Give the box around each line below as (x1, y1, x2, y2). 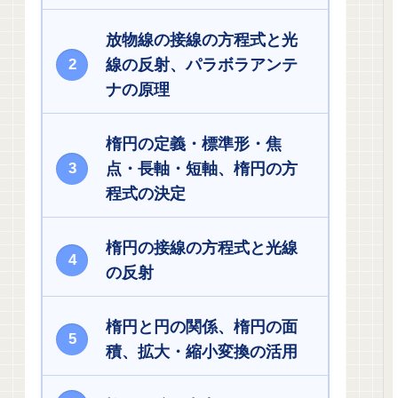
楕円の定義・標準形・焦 (106, 135, 283, 154)
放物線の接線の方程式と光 (106, 31, 298, 50)
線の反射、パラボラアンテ (106, 56, 298, 75)
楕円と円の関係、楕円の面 (106, 318, 298, 337)
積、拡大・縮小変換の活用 (106, 343, 298, 362)
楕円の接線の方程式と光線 (106, 239, 298, 258)
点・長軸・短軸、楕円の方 (106, 160, 298, 179)
